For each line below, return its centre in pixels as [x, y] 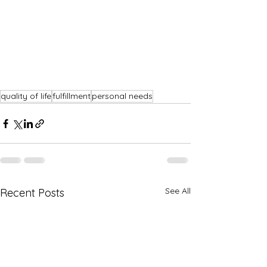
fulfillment [72, 96]
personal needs [122, 96]
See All [178, 191]
